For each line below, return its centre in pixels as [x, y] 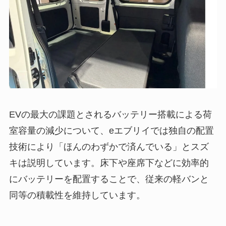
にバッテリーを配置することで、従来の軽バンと [109, 179]
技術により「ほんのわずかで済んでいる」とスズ [109, 147]
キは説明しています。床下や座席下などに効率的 [109, 163]
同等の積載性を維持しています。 [77, 195]
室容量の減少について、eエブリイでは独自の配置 [111, 130]
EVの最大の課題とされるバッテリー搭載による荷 [110, 114]
